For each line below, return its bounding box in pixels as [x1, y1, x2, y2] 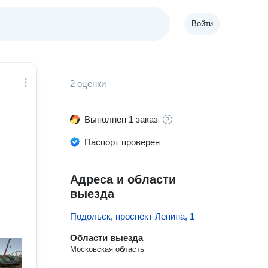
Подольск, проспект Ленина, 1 [70, 211, 195, 221]
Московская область [70, 245, 145, 254]
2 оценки [70, 78, 106, 89]
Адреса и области [70, 173, 176, 186]
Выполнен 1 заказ [84, 114, 159, 124]
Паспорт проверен [84, 137, 160, 147]
